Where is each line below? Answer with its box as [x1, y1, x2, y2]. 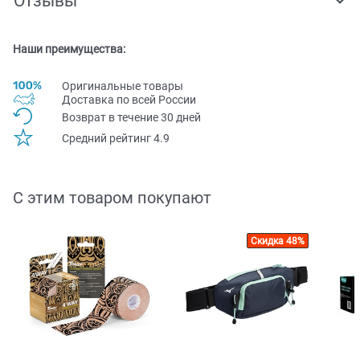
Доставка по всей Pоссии [62, 93, 196, 107]
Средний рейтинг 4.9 [62, 132, 170, 145]
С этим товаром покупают [13, 188, 211, 208]
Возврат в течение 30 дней [62, 110, 201, 124]
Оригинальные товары [62, 79, 183, 92]
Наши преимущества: [13, 42, 125, 55]
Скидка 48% [251, 235, 305, 247]
